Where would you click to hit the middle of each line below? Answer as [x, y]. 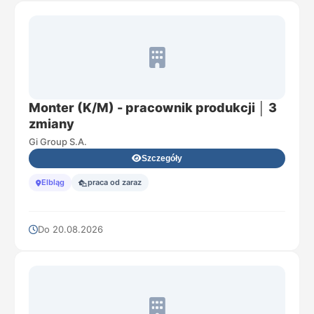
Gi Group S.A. [58, 142]
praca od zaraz [115, 182]
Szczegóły [162, 158]
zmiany [52, 124]
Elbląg [53, 182]
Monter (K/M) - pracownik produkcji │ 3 [153, 108]
